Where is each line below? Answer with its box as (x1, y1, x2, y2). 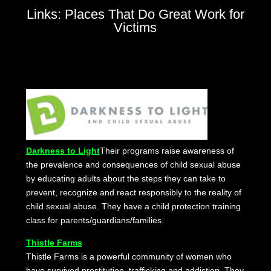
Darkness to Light (25, 146, 100, 156)
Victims (114, 20, 157, 36)
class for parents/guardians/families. (25, 215, 164, 226)
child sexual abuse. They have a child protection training (25, 201, 241, 212)
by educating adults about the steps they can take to (25, 174, 226, 184)
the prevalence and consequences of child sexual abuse (25, 160, 241, 170)
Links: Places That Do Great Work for (26, 7, 244, 22)
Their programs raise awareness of (99, 146, 234, 156)
